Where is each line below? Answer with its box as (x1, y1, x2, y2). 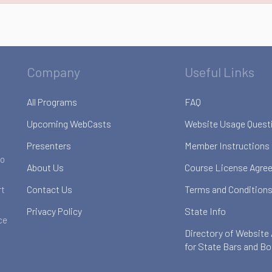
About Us (27, 161, 64, 173)
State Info (184, 205, 226, 217)
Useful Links (184, 64, 254, 80)
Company (27, 64, 80, 80)
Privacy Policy (27, 205, 82, 217)
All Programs (27, 96, 77, 107)
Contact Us (27, 183, 72, 195)
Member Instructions (184, 140, 270, 151)
